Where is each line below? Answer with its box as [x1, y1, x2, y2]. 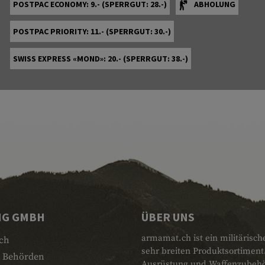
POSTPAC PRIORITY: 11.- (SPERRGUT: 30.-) [12, 26, 171, 37]
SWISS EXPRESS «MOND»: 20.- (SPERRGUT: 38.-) [12, 53, 188, 64]
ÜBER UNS [141, 209, 195, 224]
